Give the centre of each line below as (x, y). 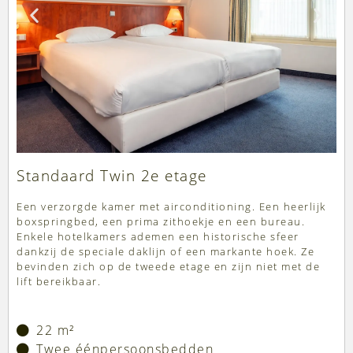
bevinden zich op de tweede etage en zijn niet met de (168, 267)
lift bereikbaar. (59, 282)
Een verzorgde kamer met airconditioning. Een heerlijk (171, 207)
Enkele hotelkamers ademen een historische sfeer (158, 237)
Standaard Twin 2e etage (112, 176)
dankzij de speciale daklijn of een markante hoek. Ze (165, 252)
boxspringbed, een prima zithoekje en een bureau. (161, 222)
